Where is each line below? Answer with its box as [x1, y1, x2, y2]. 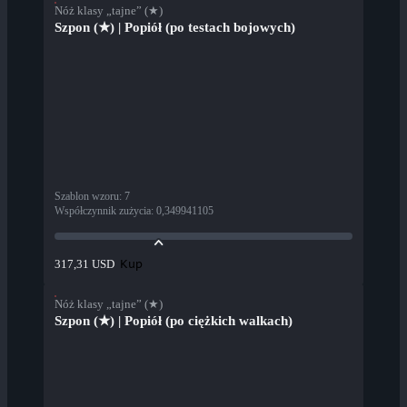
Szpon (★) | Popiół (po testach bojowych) [55, 20, 295, 35]
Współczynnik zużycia [55, 204, 151, 218]
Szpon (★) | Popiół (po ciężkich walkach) [55, 313, 293, 329]
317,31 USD [55, 257, 114, 272]
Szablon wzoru [55, 190, 119, 203]
